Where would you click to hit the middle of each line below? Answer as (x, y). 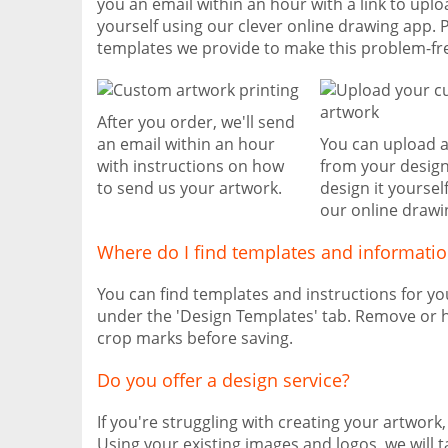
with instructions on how (190, 166)
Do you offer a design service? (223, 380)
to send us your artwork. (189, 188)
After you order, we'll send (196, 122)
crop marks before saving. (195, 338)
